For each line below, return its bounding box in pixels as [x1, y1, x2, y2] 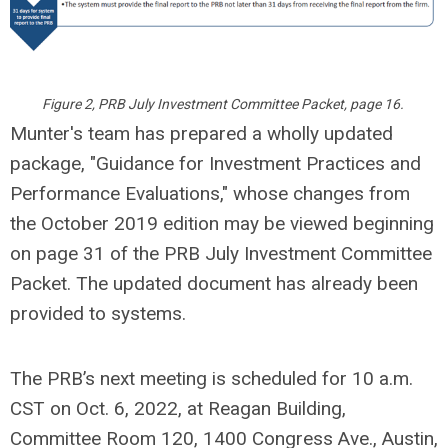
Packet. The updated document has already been [10, 272, 418, 296]
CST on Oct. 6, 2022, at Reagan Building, [10, 397, 346, 421]
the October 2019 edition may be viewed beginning [10, 212, 434, 236]
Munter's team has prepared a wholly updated [10, 122, 393, 146]
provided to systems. [10, 302, 186, 326]
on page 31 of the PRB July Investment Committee [10, 242, 432, 266]
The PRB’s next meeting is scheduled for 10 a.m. [10, 367, 413, 391]
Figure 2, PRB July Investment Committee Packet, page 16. [41, 96, 407, 113]
